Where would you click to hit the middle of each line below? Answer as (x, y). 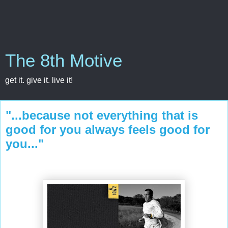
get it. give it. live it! (39, 80)
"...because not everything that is (102, 115)
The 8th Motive (64, 61)
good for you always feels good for (108, 130)
